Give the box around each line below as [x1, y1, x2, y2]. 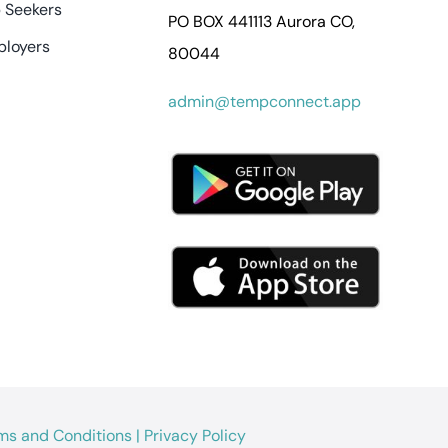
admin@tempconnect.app [167, 90, 361, 112]
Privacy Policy [143, 424, 246, 446]
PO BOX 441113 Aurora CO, [167, 10, 355, 32]
